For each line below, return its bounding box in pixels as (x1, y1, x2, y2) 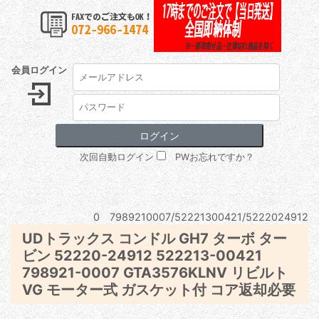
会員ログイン (11, 65, 67, 76)
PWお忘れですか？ (175, 152, 254, 163)
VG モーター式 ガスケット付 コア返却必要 (22, 281, 296, 299)
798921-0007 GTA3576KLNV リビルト (22, 264, 288, 282)
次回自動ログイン (80, 152, 157, 163)
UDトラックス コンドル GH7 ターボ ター (22, 230, 287, 248)
